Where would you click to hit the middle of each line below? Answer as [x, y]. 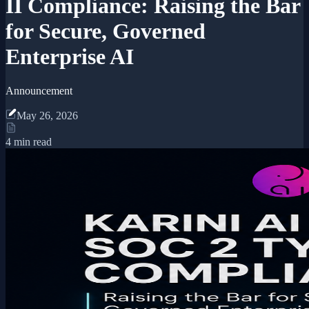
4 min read [29, 141]
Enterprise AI [70, 57]
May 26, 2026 [47, 115]
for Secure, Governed [106, 31]
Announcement [39, 90]
